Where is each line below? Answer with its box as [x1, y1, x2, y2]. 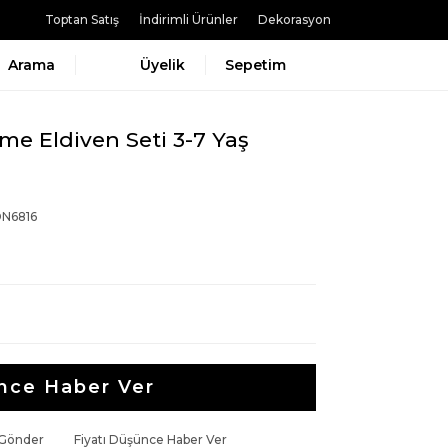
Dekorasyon [258, 12, 331, 27]
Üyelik [140, 56, 185, 74]
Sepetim [225, 56, 286, 74]
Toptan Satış [45, 12, 119, 27]
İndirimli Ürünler [139, 12, 238, 27]
